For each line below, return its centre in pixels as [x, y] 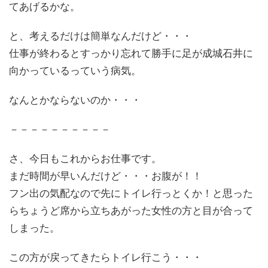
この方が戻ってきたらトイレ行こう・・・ [106, 257]
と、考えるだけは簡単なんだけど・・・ [100, 36]
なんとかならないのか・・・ [75, 100]
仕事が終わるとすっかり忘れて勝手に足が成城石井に [131, 53]
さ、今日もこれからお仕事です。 [85, 158]
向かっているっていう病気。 [75, 70]
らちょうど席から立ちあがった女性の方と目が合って [131, 210]
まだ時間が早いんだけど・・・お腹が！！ [106, 176]
